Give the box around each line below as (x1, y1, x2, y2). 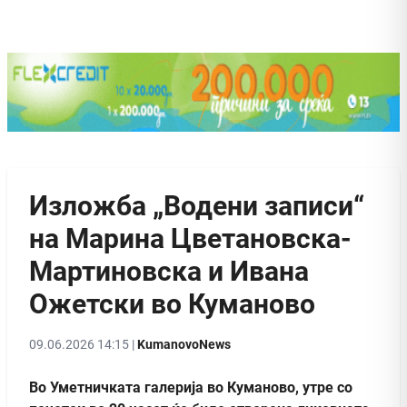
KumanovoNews (137, 336, 231, 352)
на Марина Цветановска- (29, 222, 352, 254)
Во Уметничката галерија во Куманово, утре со (29, 378, 352, 396)
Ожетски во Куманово (29, 287, 315, 320)
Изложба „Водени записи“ (29, 189, 364, 222)
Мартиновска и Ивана (29, 254, 309, 287)
